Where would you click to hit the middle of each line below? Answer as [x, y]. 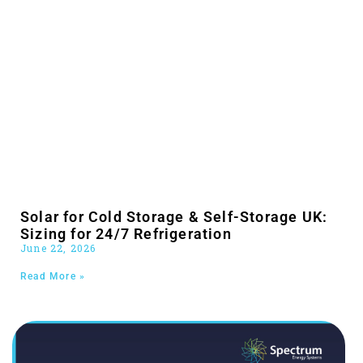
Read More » [53, 277]
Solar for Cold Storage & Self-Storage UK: [174, 217]
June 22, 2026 [58, 248]
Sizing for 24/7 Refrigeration [126, 234]
